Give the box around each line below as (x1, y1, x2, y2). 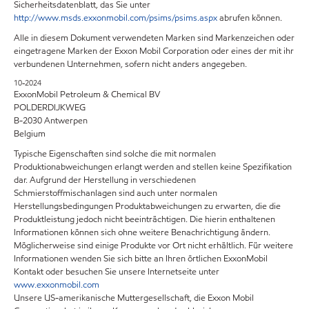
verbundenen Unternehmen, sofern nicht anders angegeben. (14, 58, 247, 70)
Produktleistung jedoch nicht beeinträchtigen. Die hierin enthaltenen (14, 213, 275, 226)
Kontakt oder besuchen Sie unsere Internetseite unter (14, 266, 219, 278)
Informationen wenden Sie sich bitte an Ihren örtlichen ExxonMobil (14, 252, 268, 265)
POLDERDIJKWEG (14, 101, 88, 114)
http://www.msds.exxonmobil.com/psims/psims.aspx (14, 12, 217, 24)
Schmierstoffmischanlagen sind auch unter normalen (14, 187, 217, 199)
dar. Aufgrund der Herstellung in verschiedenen (14, 174, 196, 186)
